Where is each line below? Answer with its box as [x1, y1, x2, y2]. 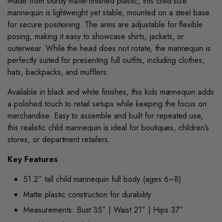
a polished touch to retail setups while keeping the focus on [7, 98, 207, 110]
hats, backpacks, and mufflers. [7, 66, 110, 78]
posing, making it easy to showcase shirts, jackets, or [7, 31, 184, 42]
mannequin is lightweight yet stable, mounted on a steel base [7, 7, 210, 18]
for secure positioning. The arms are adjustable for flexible [7, 19, 203, 30]
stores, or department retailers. [7, 134, 111, 145]
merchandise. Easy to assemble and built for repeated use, [7, 110, 204, 121]
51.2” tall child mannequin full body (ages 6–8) [23, 173, 181, 185]
